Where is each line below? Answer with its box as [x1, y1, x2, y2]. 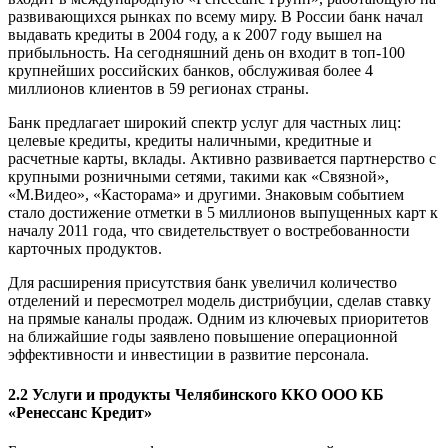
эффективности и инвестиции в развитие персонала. [8, 346, 369, 364]
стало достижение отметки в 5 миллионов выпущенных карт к [8, 204, 438, 222]
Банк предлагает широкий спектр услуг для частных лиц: [8, 114, 401, 132]
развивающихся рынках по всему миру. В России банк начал [8, 8, 423, 26]
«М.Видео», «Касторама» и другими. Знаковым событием [8, 186, 404, 204]
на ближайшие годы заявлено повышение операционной [8, 328, 398, 346]
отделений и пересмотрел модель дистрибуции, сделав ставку [8, 292, 431, 310]
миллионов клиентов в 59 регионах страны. [8, 80, 309, 98]
